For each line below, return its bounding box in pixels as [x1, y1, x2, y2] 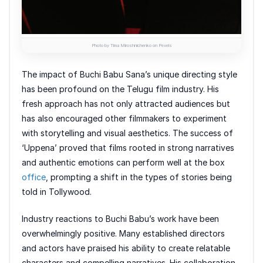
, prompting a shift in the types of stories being [46, 171, 232, 182]
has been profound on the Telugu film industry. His [22, 83, 219, 94]
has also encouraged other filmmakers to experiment [22, 113, 227, 123]
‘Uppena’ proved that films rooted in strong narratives [22, 142, 234, 153]
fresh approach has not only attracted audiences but [22, 98, 230, 109]
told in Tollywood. [22, 186, 92, 197]
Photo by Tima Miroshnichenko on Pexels [91, 42, 172, 48]
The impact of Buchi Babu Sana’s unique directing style [22, 69, 237, 79]
